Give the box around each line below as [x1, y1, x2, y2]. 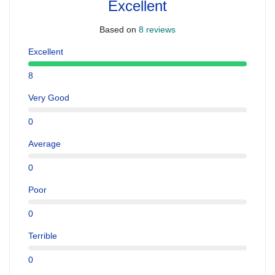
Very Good [28, 92, 69, 103]
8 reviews [136, 25, 176, 35]
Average [28, 138, 61, 149]
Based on [99, 25, 136, 35]
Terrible [28, 230, 57, 241]
